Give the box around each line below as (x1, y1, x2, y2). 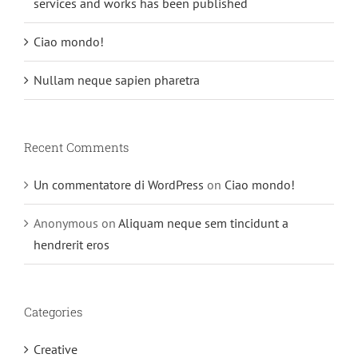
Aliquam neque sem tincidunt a (118, 214, 288, 231)
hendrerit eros (34, 236, 109, 253)
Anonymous (34, 214, 98, 231)
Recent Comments (24, 139, 129, 156)
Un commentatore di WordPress (34, 176, 204, 193)
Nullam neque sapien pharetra (34, 72, 200, 89)
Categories (24, 303, 82, 320)
